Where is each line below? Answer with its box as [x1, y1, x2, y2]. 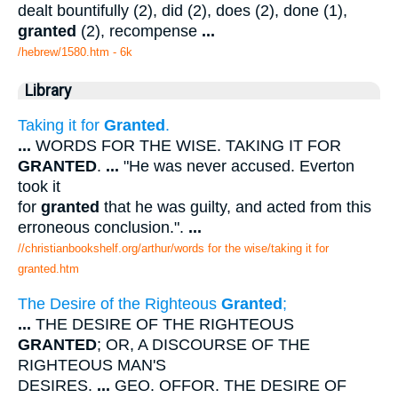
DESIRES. [18, 377, 97, 395]
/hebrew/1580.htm [18, 45, 109, 60]
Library [25, 82, 71, 100]
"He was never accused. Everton [119, 156, 354, 175]
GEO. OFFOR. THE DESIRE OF [110, 377, 346, 395]
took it [18, 177, 60, 195]
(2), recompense [76, 22, 202, 41]
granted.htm [18, 261, 79, 275]
